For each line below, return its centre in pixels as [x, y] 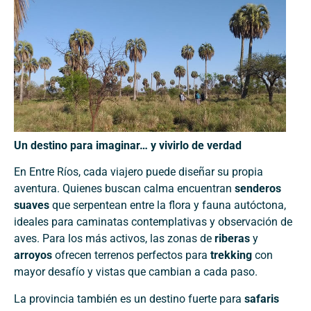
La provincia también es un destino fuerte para [129, 299]
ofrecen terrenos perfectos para [131, 255]
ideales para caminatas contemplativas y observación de [153, 222]
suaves [32, 205]
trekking [231, 255]
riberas [232, 239]
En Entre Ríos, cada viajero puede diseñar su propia [138, 172]
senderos [258, 189]
